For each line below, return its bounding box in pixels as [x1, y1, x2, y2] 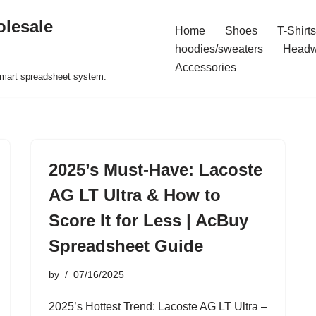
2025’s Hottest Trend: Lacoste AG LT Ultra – [49, 300, 267, 312]
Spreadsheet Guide [49, 236, 203, 255]
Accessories [175, 61, 236, 73]
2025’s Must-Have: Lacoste [49, 160, 262, 179]
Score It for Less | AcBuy [49, 211, 248, 230]
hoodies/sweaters [175, 43, 263, 55]
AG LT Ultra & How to [49, 186, 221, 205]
